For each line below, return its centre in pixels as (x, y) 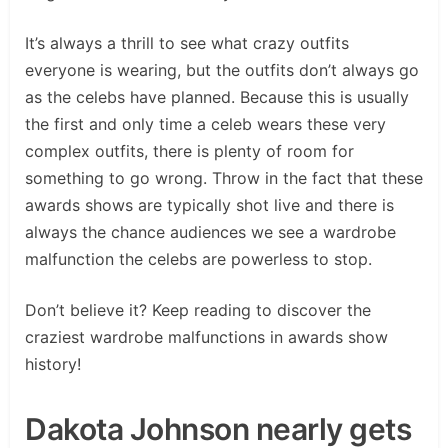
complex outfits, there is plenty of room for (189, 151)
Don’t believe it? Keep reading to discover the (198, 310)
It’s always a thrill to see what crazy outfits (187, 43)
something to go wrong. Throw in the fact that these (224, 178)
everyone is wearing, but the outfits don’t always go (222, 70)
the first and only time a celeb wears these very (205, 124)
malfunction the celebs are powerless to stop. (198, 259)
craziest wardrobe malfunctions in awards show (206, 337)
